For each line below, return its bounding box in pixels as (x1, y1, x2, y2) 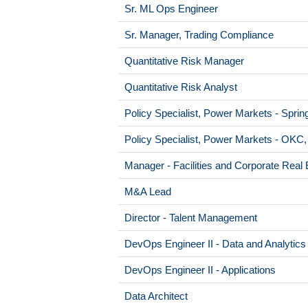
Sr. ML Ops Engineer (124, 3, 218, 14)
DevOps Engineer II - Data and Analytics (124, 238, 306, 250)
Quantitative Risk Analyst (124, 81, 237, 93)
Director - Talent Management (124, 212, 257, 223)
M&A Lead (124, 186, 171, 197)
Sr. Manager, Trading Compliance (124, 29, 274, 41)
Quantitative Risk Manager (124, 55, 244, 67)
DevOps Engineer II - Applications (124, 264, 276, 276)
